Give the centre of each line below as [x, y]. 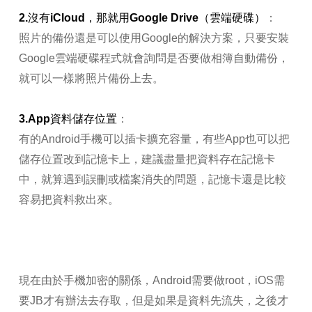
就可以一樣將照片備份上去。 [91, 79]
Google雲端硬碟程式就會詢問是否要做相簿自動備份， [154, 58]
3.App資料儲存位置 [68, 119]
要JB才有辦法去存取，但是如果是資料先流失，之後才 [153, 301]
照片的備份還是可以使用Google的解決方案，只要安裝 [154, 38]
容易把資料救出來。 [69, 200]
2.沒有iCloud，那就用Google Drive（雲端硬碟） [142, 18]
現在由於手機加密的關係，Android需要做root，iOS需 [151, 281]
